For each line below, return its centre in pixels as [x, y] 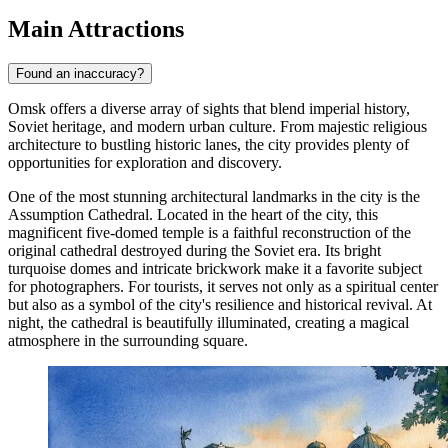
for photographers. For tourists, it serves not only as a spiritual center [223, 286]
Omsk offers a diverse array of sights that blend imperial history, [209, 108]
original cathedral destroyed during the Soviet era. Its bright [194, 250]
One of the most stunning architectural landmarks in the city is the [214, 196]
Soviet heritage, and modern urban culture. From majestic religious [217, 126]
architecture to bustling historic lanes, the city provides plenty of [208, 144]
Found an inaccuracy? [80, 73]
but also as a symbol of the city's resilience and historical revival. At [220, 304]
